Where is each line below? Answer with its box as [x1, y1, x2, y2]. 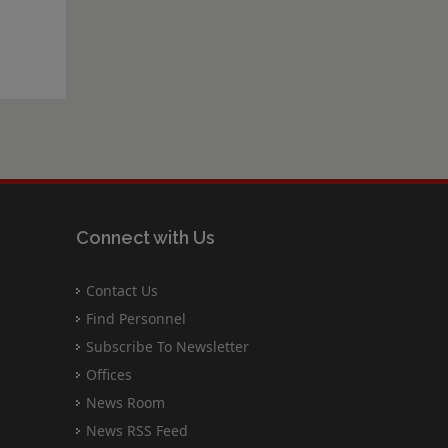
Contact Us [86, 281, 158, 300]
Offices [86, 365, 132, 384]
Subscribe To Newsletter [86, 337, 249, 356]
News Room [86, 393, 165, 412]
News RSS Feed [86, 421, 188, 440]
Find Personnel [86, 309, 186, 328]
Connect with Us [76, 227, 215, 248]
